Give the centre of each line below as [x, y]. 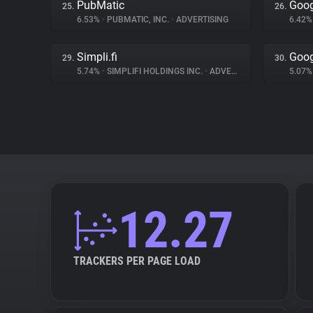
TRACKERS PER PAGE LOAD [137, 261]
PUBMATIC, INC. [138, 20]
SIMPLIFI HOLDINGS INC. [155, 71]
